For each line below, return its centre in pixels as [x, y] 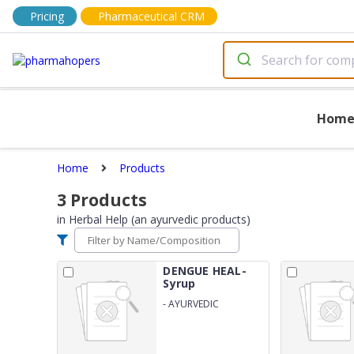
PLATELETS [186, 339]
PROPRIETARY [193, 315]
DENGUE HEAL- [205, 271]
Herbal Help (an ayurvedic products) [160, 219]
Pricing [47, 16]
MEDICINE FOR [195, 327]
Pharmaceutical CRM [151, 16]
